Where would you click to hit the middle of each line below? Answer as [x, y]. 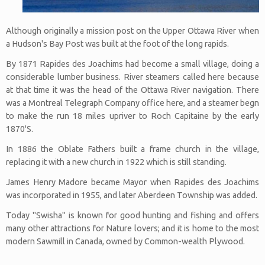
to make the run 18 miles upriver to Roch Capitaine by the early [132, 116]
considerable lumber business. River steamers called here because [132, 77]
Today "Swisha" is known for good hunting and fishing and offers [132, 215]
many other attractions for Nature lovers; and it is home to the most [132, 228]
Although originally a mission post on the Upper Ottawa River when [132, 30]
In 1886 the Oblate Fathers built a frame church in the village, [132, 149]
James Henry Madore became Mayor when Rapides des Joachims [132, 182]
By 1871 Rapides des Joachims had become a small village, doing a [132, 64]
